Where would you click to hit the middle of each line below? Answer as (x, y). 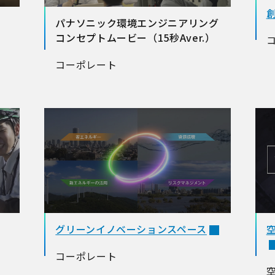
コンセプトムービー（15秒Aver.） (135, 37)
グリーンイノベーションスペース (131, 229)
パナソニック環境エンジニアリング (137, 23)
